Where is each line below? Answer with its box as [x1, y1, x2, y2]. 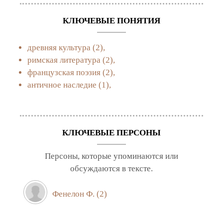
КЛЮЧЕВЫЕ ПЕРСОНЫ [62, 127, 161, 137]
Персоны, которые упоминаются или [45, 151, 178, 161]
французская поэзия [27, 68, 101, 78]
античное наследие [27, 80, 97, 90]
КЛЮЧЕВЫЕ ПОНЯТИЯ [63, 16, 160, 26]
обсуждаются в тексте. [70, 163, 153, 173]
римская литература [27, 55, 101, 65]
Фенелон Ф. [52, 189, 95, 199]
